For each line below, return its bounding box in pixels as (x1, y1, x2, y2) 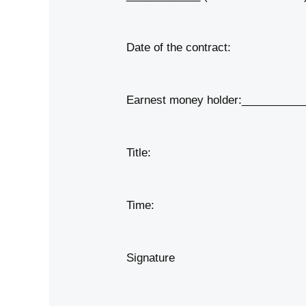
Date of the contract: (126, 41, 232, 55)
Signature (126, 251, 176, 265)
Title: (126, 146, 152, 160)
